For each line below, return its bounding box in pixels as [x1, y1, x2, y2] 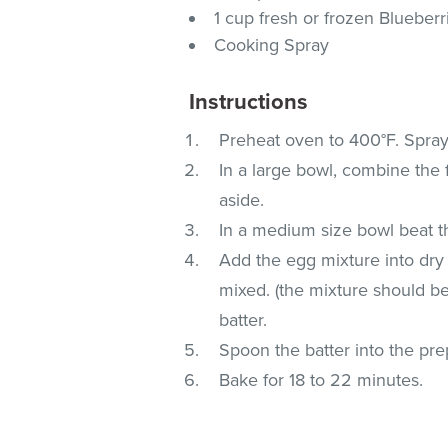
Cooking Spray [214, 33, 330, 56]
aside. [219, 188, 265, 211]
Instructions [189, 88, 309, 115]
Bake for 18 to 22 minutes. [219, 368, 424, 391]
